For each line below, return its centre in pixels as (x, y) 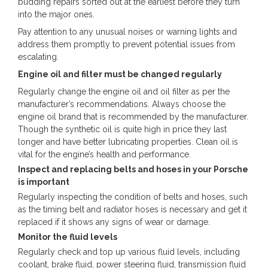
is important (44, 182)
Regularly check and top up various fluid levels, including (129, 252)
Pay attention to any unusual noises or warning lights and (127, 32)
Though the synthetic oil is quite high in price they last (122, 129)
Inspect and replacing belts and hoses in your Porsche (133, 169)
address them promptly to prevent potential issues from (127, 44)
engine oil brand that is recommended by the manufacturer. (133, 117)
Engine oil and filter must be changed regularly (120, 74)
